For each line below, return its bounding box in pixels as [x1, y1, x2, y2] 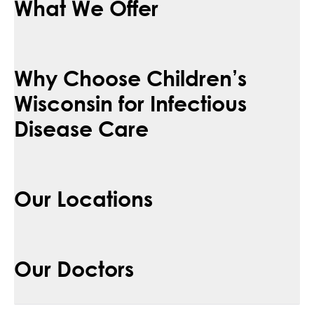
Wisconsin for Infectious [14, 90, 247, 116]
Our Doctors [14, 255, 134, 281]
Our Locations [14, 185, 153, 211]
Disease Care [14, 115, 149, 141]
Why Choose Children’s [14, 64, 247, 90]
